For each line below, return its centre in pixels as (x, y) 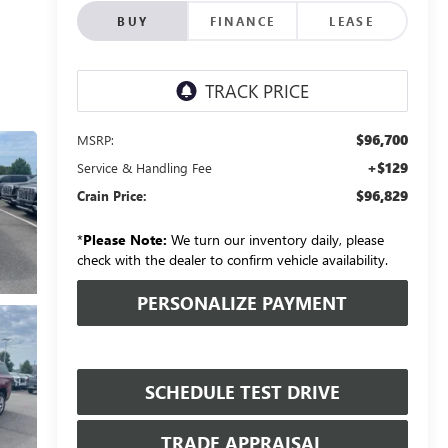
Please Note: (124, 240)
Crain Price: (111, 196)
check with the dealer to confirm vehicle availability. (232, 260)
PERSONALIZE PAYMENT (242, 303)
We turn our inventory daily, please (275, 240)
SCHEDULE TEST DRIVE (242, 392)
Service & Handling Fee (144, 168)
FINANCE (242, 21)
